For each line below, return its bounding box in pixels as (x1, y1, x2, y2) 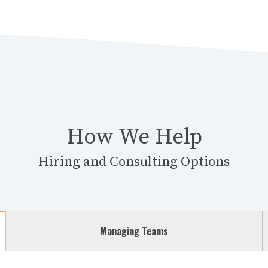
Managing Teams (99, 224, 168, 238)
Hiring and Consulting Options (38, 153, 230, 170)
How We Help (66, 123, 202, 151)
